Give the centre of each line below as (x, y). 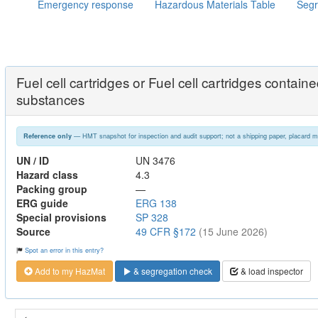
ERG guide (42, 203)
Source (33, 231)
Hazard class (47, 174)
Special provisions (61, 217)
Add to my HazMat (69, 271)
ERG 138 (156, 203)
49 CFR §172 (166, 231)
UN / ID (33, 160)
